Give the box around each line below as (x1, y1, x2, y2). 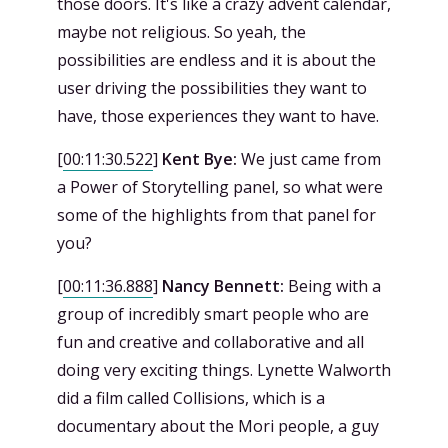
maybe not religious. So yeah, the (57, 20, 306, 43)
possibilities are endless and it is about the (57, 48, 376, 71)
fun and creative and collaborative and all (57, 330, 364, 353)
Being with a (284, 274, 381, 297)
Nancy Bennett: (162, 274, 284, 297)
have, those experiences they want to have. (57, 104, 379, 127)
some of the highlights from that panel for (57, 203, 376, 226)
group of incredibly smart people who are (57, 302, 369, 325)
